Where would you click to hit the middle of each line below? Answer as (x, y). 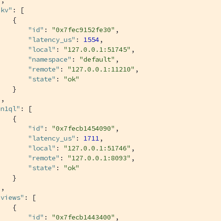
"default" (97, 59)
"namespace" (50, 59)
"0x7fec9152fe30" (83, 29)
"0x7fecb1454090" (83, 128)
